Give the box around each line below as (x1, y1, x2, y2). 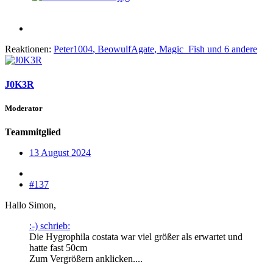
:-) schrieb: (29, 220, 70, 231)
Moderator (5, 103, 43, 113)
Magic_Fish (159, 44, 205, 55)
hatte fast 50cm (29, 242, 87, 253)
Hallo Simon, (5, 199, 56, 210)
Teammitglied (5, 126, 61, 137)
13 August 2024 (29, 147, 91, 158)
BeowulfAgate (97, 44, 154, 55)
